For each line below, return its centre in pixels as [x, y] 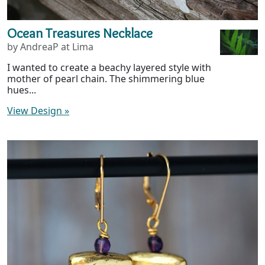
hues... [22, 90]
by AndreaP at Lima [50, 47]
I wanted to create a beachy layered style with [109, 68]
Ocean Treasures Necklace [80, 33]
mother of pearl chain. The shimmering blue [106, 79]
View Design [36, 111]
